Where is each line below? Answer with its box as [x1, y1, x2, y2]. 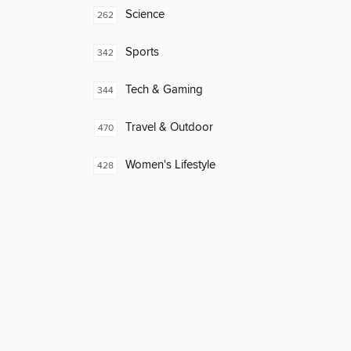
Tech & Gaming [125, 82, 203, 98]
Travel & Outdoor [125, 120, 213, 136]
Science [125, 7, 165, 23]
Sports [125, 45, 159, 60]
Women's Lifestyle [125, 157, 215, 173]
